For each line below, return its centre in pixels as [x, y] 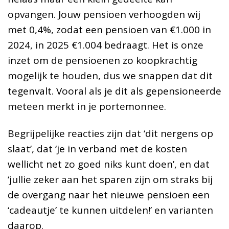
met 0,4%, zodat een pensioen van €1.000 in [109, 30]
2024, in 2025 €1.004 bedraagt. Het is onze [106, 45]
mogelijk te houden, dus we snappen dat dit [110, 76]
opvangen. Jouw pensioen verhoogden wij [104, 15]
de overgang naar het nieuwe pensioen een [109, 195]
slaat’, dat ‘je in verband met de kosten [97, 149]
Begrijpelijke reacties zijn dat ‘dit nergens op [110, 134]
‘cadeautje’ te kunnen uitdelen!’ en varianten [110, 210]
